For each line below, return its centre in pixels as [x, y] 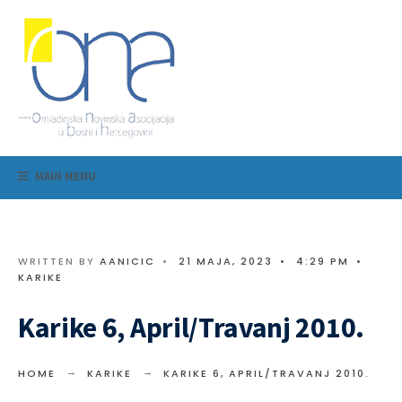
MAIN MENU [64, 176]
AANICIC [127, 261]
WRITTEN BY [59, 261]
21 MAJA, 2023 [226, 261]
